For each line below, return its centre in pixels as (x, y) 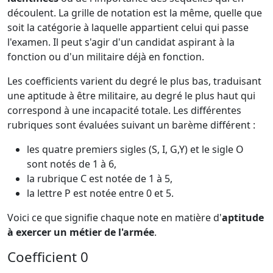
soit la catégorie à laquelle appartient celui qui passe (128, 27)
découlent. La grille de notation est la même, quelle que (135, 12)
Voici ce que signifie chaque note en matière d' (115, 217)
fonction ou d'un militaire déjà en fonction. (106, 56)
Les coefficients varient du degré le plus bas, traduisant (134, 81)
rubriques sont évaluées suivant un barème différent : (131, 125)
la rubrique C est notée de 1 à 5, (100, 178)
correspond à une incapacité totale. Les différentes (124, 110)
